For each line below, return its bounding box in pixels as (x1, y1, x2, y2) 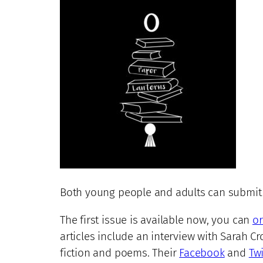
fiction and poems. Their (60, 246, 180, 260)
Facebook (179, 246, 225, 260)
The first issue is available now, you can (60, 213, 252, 227)
